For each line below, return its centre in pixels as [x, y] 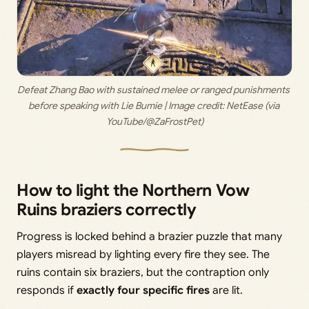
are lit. [226, 291]
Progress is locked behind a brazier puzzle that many [149, 237]
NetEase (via [252, 106]
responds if [47, 291]
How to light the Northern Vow [133, 191]
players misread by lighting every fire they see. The [143, 255]
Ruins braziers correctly [107, 210]
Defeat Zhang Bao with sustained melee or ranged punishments [153, 90]
